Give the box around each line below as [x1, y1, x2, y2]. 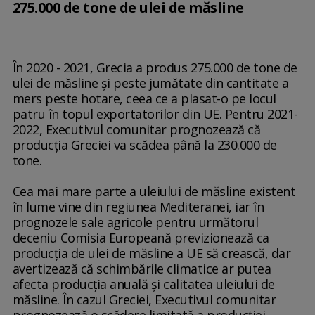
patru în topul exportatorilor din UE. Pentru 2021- [12, 105, 298, 123]
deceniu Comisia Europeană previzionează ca [12, 229, 269, 247]
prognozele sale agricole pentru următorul [12, 214, 259, 231]
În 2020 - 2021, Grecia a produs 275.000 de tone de [12, 59, 297, 77]
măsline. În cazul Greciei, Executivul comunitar [12, 291, 276, 309]
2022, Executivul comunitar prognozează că [12, 121, 261, 139]
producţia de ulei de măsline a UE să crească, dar [12, 245, 291, 262]
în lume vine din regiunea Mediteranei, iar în [12, 198, 264, 216]
